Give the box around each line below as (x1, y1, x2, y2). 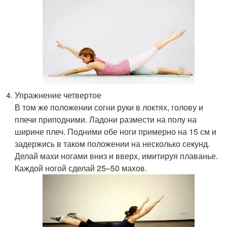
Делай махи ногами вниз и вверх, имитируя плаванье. (15, 150, 218, 162)
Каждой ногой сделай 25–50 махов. (15, 162, 147, 174)
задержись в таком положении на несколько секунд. (15, 138, 210, 150)
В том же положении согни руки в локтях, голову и (15, 101, 204, 113)
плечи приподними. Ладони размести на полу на (15, 113, 197, 126)
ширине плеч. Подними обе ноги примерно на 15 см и (15, 126, 217, 138)
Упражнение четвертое (15, 89, 102, 101)
